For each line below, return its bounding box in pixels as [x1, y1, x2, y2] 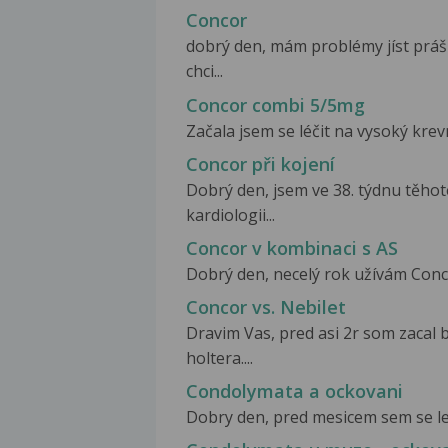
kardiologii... [186, 203, 275, 226]
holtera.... [186, 346, 253, 369]
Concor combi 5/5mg [186, 92, 365, 117]
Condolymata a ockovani [186, 378, 403, 403]
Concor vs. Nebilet [186, 294, 346, 319]
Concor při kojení [186, 151, 335, 176]
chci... [186, 60, 223, 83]
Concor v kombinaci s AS [186, 235, 398, 260]
